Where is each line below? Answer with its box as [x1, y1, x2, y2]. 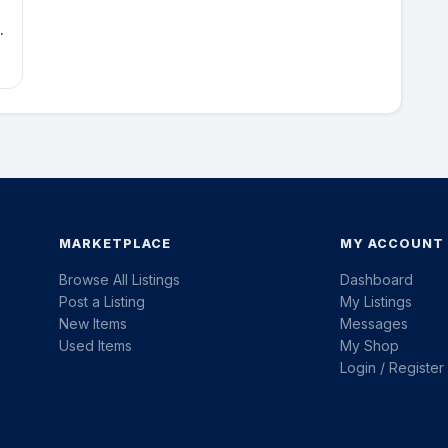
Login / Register [340, 359, 445, 377]
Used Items [59, 337, 133, 355]
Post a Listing [59, 293, 146, 311]
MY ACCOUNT [340, 236, 445, 252]
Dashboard [340, 271, 414, 289]
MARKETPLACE [59, 236, 172, 252]
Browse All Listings [59, 271, 181, 289]
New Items [59, 315, 128, 333]
